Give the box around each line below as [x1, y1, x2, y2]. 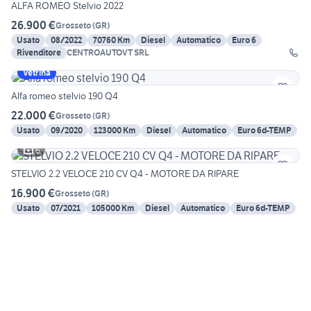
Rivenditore [17, 47, 61, 58]
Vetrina [23, 67, 51, 78]
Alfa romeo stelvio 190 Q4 [11, 90, 118, 103]
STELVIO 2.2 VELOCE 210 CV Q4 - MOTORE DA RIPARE [99, 167, 239, 180]
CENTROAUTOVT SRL [67, 47, 149, 58]
